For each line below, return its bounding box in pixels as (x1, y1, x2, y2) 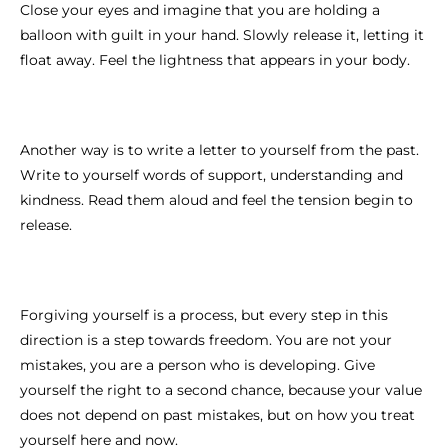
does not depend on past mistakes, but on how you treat (20, 405, 415, 424)
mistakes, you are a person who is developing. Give (20, 355, 375, 374)
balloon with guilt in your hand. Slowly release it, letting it (20, 25, 424, 44)
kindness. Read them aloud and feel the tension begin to (20, 190, 413, 209)
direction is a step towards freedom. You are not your (20, 330, 392, 349)
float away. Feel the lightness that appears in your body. (20, 50, 410, 69)
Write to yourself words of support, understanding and (20, 165, 403, 184)
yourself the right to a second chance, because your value (20, 380, 422, 399)
